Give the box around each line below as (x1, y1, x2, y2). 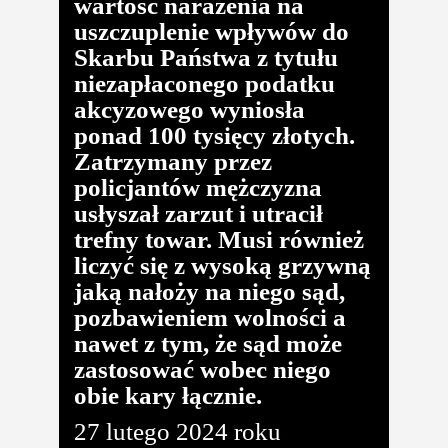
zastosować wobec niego (74, 355, 331, 383)
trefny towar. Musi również (74, 225, 364, 253)
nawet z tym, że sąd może (74, 329, 342, 357)
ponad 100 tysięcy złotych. (74, 121, 355, 149)
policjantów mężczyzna (74, 173, 322, 201)
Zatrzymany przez (74, 147, 272, 175)
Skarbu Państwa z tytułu (74, 43, 338, 71)
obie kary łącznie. (74, 381, 262, 409)
